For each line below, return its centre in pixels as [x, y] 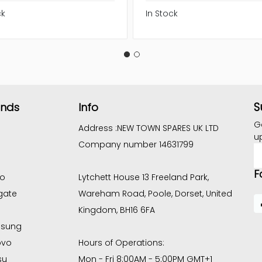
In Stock [162, 13]
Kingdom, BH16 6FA [116, 210]
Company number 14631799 [136, 145]
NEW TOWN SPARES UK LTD [168, 128]
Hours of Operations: [121, 243]
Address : [97, 128]
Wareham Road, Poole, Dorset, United [155, 194]
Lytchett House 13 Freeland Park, [143, 177]
